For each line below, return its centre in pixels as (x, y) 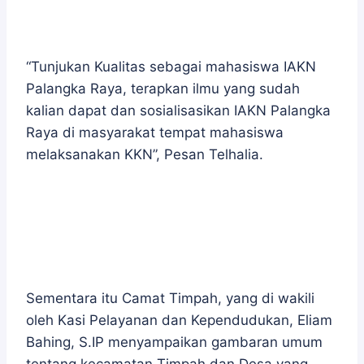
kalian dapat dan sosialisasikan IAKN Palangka (178, 110)
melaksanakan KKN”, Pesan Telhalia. (145, 154)
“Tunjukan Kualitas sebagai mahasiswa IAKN (171, 67)
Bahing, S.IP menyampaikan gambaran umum (174, 342)
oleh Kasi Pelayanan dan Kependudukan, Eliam (179, 320)
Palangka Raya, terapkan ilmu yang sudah (163, 89)
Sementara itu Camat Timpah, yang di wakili (170, 298)
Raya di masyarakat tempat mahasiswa (155, 132)
